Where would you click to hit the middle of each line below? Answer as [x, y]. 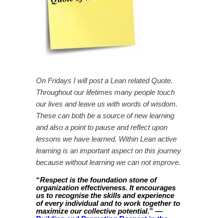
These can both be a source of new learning [105, 116]
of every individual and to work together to [108, 203]
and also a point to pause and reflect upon [102, 127]
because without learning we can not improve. [108, 162]
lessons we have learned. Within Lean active [106, 139]
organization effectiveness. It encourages [106, 188]
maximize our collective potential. [93, 211]
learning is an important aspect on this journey [109, 151]
